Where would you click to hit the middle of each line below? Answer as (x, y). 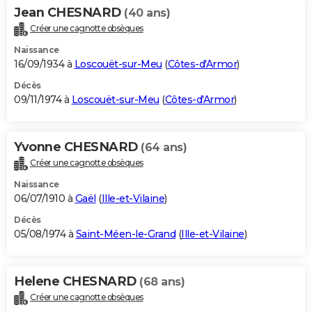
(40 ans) (147, 13)
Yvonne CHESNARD (77, 147)
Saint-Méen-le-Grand (125, 234)
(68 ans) (162, 282)
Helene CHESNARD (77, 282)
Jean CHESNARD (69, 13)
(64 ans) (164, 148)
